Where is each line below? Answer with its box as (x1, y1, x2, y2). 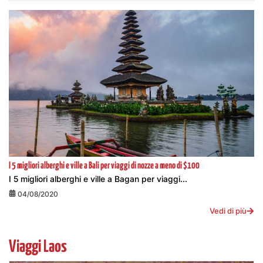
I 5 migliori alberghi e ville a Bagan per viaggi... (9, 174, 187, 184)
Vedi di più (210, 206, 247, 215)
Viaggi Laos (9, 239, 67, 255)
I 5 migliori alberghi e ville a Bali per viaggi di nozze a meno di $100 (9, 161, 200, 170)
